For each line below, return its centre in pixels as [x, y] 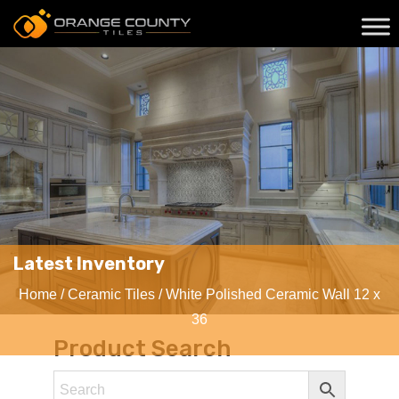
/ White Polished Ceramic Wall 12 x [268, 295]
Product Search [142, 349]
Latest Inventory [89, 264]
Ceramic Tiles [111, 295]
